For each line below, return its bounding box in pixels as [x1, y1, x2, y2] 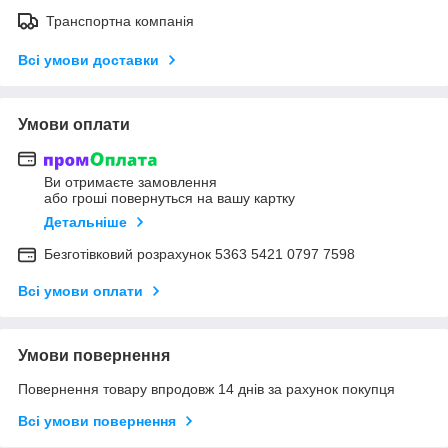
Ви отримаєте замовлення [44, 174, 217, 191]
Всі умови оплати [18, 283, 143, 300]
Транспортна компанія [46, 12, 194, 29]
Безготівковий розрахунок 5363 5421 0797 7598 [44, 246, 355, 263]
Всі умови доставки [18, 51, 159, 68]
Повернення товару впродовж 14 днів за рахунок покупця [18, 381, 395, 398]
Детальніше [44, 214, 127, 231]
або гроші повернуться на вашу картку [44, 190, 295, 207]
